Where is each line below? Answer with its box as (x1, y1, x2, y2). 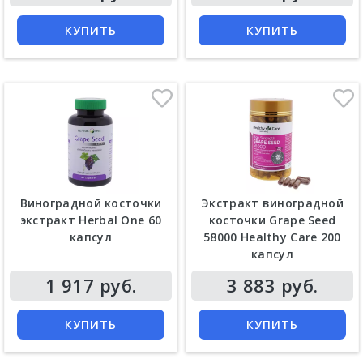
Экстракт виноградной (201, 194, 344, 211)
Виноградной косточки (19, 194, 162, 211)
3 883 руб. (226, 272, 318, 297)
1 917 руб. (45, 272, 137, 297)
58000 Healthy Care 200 (203, 228, 341, 245)
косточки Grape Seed (208, 211, 336, 228)
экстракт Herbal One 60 (19, 211, 162, 228)
